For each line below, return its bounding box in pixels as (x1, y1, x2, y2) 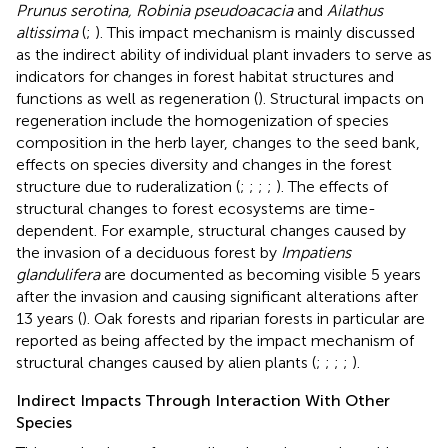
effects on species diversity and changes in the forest (16, 154, 392, 174)
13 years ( (16, 308, 82, 328)
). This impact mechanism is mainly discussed (95, 22, 415, 42)
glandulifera (16, 264, 100, 284)
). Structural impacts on (258, 88, 424, 108)
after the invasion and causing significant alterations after (16, 286, 418, 306)
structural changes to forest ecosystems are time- (16, 198, 376, 218)
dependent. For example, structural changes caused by (16, 220, 406, 240)
